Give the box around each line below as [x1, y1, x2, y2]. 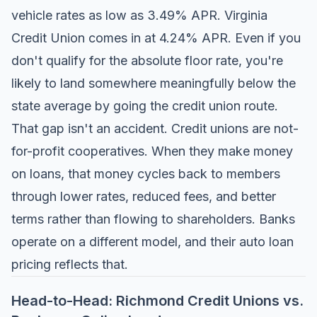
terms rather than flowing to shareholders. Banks [11, 212, 295, 226]
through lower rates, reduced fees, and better [11, 189, 276, 204]
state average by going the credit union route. [11, 98, 278, 113]
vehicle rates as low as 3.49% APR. [11, 8, 224, 23]
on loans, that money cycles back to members [11, 166, 280, 181]
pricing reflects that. [11, 257, 128, 272]
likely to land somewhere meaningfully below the [11, 76, 296, 91]
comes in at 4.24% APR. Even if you [85, 30, 301, 45]
